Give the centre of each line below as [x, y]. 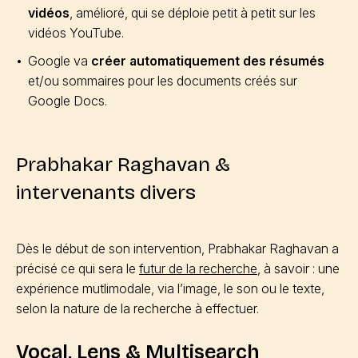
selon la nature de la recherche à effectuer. [137, 308]
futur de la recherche [198, 268]
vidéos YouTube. [76, 33]
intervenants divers [106, 193]
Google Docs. [68, 101]
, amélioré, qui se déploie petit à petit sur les [193, 13]
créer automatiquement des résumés [208, 61]
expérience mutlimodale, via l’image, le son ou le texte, [170, 288]
